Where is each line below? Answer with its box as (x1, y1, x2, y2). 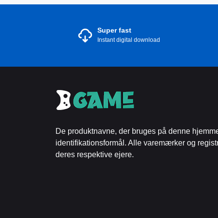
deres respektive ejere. (55, 150, 134, 159)
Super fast (97, 26, 131, 34)
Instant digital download (97, 36, 160, 43)
